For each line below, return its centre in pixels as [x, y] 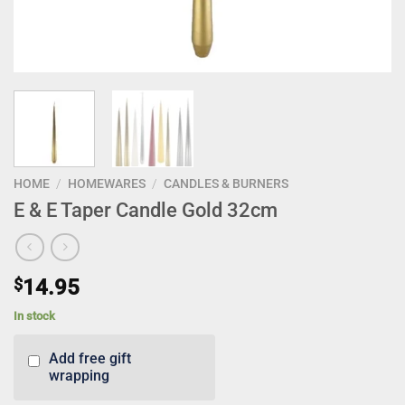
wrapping [79, 376]
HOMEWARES [107, 183]
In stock [34, 316]
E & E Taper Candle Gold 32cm [146, 209]
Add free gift [90, 359]
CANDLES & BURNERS [226, 183]
